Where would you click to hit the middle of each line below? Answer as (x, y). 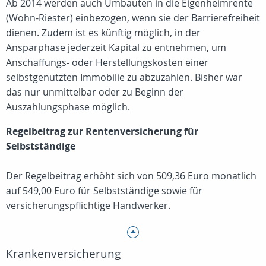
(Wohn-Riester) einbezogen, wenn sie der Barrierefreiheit (133, 18)
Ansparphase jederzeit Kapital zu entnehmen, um (116, 47)
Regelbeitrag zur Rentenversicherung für (102, 131)
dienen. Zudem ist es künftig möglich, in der (103, 33)
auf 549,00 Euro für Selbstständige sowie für (104, 191)
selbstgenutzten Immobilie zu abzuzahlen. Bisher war (124, 77)
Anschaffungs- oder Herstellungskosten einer (107, 62)
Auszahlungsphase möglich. (68, 107)
